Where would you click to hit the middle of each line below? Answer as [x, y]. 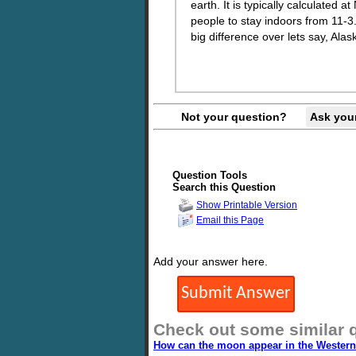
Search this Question [224, 187]
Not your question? [234, 117]
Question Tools [210, 175]
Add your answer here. [211, 261]
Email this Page [230, 220]
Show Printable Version [247, 205]
